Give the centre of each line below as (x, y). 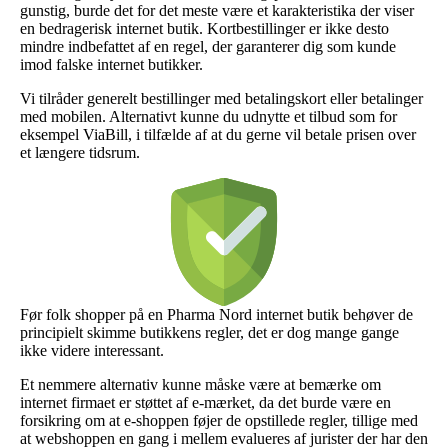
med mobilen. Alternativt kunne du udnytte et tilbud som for (208, 116)
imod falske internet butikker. (111, 64)
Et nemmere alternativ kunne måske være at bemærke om (200, 384)
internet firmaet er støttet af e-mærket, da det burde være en (205, 402)
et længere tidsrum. (80, 152)
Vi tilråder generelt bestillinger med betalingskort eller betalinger (221, 98)
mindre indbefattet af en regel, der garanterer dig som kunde (208, 46)
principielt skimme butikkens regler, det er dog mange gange (209, 332)
